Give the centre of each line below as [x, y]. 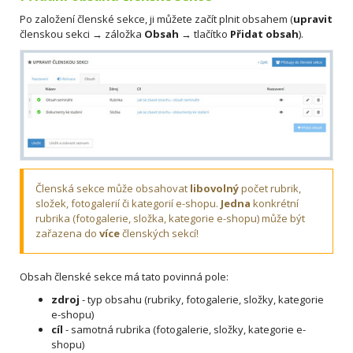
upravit [313, 19]
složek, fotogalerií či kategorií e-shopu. [128, 203]
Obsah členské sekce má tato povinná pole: [124, 276]
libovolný [214, 188]
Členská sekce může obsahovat [113, 188]
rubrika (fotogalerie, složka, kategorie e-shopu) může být [170, 218]
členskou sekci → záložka [82, 33]
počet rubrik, [270, 188]
